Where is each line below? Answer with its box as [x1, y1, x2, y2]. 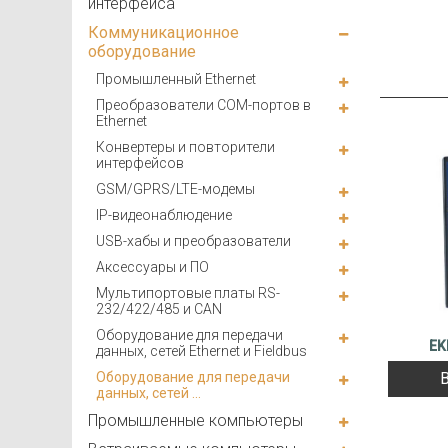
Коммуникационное [88, 23, 239, 43]
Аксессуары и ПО [96, 259, 209, 276]
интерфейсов [96, 155, 184, 172]
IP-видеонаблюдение [96, 207, 232, 224]
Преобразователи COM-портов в [96, 97, 311, 114]
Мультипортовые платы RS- [96, 285, 280, 302]
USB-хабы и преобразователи [96, 233, 291, 250]
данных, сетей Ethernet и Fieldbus [96, 343, 307, 360]
